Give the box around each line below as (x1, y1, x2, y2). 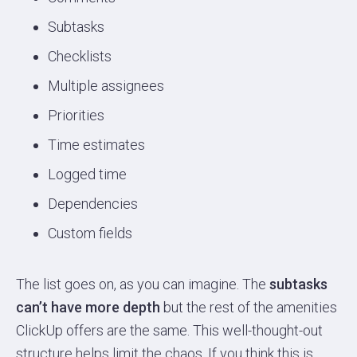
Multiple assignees (48, 77, 164, 95)
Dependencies (48, 195, 138, 213)
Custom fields (48, 225, 132, 242)
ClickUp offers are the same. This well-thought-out (16, 322, 323, 339)
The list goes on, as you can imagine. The (16, 276, 269, 293)
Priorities (48, 107, 104, 124)
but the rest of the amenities (160, 299, 337, 316)
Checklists (48, 48, 112, 65)
